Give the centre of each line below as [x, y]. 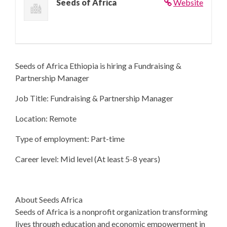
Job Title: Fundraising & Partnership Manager [94, 98]
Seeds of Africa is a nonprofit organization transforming [111, 212]
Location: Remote [46, 118]
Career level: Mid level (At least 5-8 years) [88, 159]
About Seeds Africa [49, 199]
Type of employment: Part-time [70, 139]
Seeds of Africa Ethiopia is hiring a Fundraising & [98, 66]
